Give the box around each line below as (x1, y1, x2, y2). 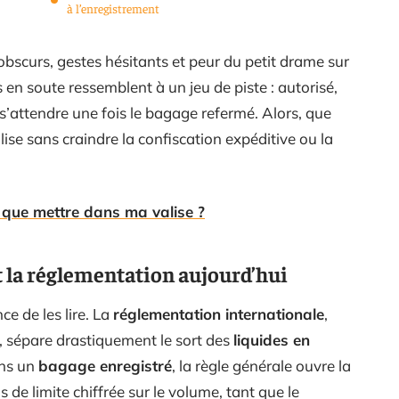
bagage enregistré (38, 355, 172, 375)
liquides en (233, 330, 310, 349)
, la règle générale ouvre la (172, 355, 351, 375)
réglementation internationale (113, 304, 324, 323)
